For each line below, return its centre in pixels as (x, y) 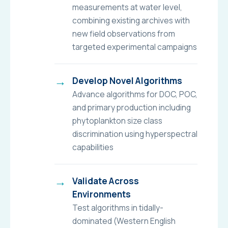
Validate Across (105, 181)
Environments (101, 194)
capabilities (93, 147)
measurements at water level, (127, 7)
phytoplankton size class (117, 120)
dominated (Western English (124, 221)
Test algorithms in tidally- (118, 207)
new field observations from (123, 33)
